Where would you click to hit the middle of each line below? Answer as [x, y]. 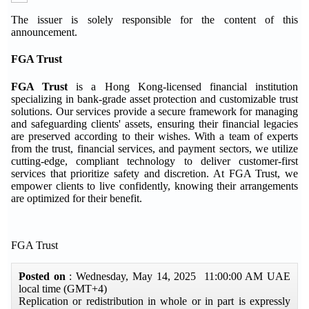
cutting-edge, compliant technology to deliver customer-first [154, 161]
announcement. [44, 32]
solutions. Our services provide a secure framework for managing [154, 111]
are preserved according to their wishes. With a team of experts [154, 136]
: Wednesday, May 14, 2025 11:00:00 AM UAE [180, 276]
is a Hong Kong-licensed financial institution [187, 86]
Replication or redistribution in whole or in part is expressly [154, 301]
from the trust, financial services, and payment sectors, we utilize [154, 148]
